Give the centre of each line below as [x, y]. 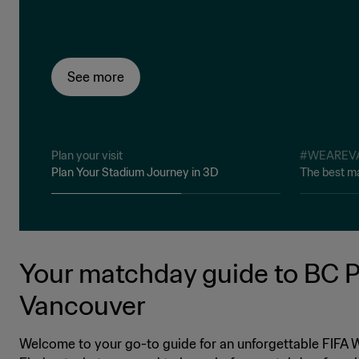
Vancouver [83, 305]
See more [96, 77]
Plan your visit [87, 155]
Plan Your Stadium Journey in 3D [135, 172]
